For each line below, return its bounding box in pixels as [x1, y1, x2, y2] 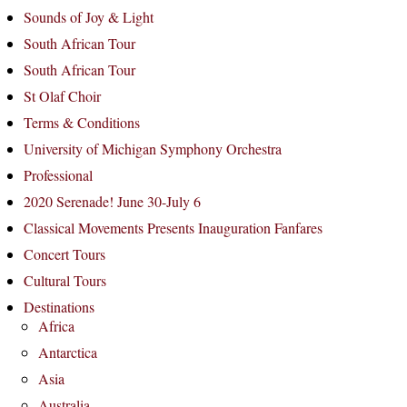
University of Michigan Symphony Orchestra [24, 139, 282, 158]
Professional [24, 165, 93, 184]
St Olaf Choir [24, 86, 101, 105]
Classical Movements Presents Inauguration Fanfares [24, 218, 323, 237]
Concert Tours [24, 244, 105, 263]
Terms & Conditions [24, 113, 140, 132]
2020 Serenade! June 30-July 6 [24, 192, 201, 211]
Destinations [24, 297, 94, 316]
